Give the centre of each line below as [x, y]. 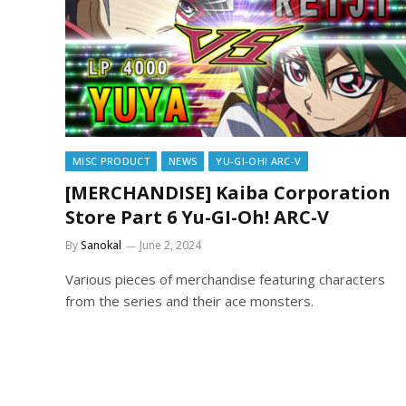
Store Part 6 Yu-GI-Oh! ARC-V [197, 217]
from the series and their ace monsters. [189, 300]
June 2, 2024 [170, 245]
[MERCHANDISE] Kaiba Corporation [228, 192]
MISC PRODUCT [111, 160]
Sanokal [101, 245]
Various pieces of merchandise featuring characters [225, 279]
